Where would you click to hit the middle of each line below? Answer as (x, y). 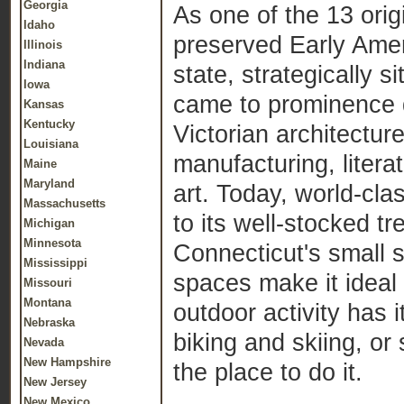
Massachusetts (64, 203)
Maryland (49, 184)
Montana (47, 303)
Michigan (49, 223)
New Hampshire (67, 362)
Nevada (44, 342)
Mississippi (55, 263)
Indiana (44, 64)
